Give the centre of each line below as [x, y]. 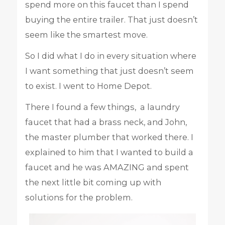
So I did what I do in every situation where [110, 56]
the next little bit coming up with [93, 183]
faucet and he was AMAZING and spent [107, 167]
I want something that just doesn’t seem [109, 71]
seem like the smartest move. [86, 35]
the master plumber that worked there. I [109, 137]
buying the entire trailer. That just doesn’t [111, 20]
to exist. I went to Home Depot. [88, 86]
